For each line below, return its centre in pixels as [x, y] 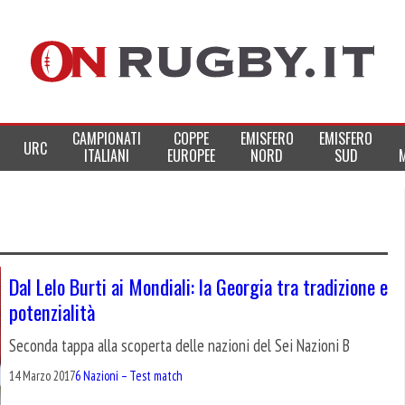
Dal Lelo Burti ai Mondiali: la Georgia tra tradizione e [198, 287]
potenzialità [52, 312]
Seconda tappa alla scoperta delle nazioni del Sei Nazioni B [179, 346]
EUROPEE [191, 155]
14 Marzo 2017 [42, 375]
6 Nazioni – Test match [129, 375]
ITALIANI [107, 155]
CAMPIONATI [107, 138]
